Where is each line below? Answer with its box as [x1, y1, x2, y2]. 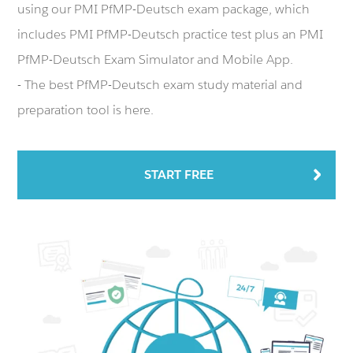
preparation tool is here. [17, 102, 154, 118]
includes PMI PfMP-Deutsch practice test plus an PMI [17, 26, 324, 43]
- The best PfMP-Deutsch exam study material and [17, 76, 303, 93]
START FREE [144, 166, 214, 183]
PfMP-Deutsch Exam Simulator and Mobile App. [17, 51, 294, 68]
